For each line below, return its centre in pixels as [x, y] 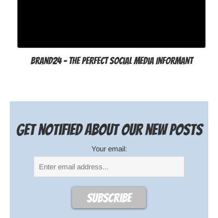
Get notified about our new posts [109, 130]
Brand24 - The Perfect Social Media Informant [111, 61]
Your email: [109, 148]
